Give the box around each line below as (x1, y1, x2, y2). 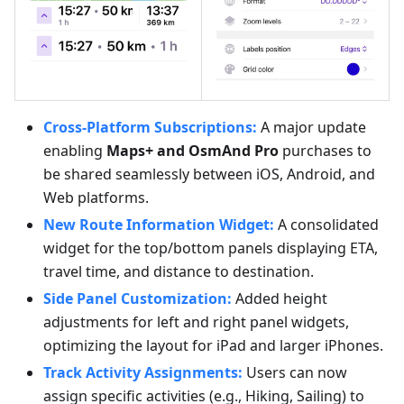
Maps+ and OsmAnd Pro (106, 140, 279, 161)
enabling (43, 140, 106, 161)
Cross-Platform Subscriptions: (43, 116, 257, 137)
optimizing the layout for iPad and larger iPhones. (43, 335, 383, 355)
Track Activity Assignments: (43, 362, 243, 382)
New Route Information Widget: (43, 214, 274, 234)
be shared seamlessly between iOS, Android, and (43, 163, 375, 184)
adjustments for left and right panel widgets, (43, 311, 349, 332)
